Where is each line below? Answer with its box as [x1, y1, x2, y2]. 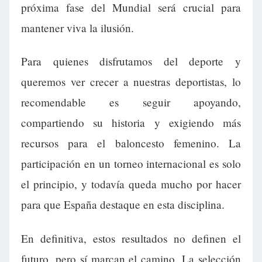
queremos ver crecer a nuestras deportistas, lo [21, 74, 241, 89]
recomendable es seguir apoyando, [21, 95, 241, 110]
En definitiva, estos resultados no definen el [21, 230, 241, 246]
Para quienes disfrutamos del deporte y [21, 54, 241, 69]
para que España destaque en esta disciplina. [21, 197, 225, 212]
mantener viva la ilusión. [21, 20, 134, 36]
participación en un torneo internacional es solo [21, 156, 241, 171]
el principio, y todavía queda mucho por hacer [21, 177, 241, 192]
